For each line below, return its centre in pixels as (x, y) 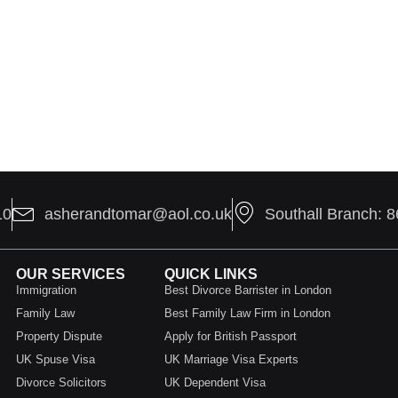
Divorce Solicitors (61, 383)
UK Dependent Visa (215, 383)
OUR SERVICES (70, 275)
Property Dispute (59, 337)
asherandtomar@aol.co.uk (138, 215)
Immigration (46, 291)
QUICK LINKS (211, 275)
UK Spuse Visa (55, 360)
